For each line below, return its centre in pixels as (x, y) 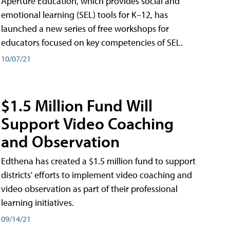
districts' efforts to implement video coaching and (97, 175)
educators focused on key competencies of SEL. (92, 42)
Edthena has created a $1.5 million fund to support (98, 161)
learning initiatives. (37, 203)
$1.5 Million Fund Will (77, 106)
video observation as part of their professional (89, 189)
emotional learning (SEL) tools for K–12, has (84, 14)
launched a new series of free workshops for (85, 28)
